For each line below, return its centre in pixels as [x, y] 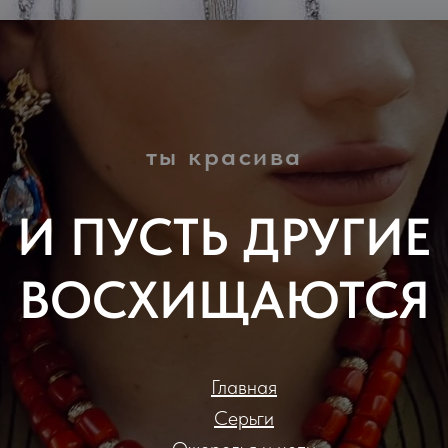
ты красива [224, 155]
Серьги [244, 417]
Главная [244, 386]
